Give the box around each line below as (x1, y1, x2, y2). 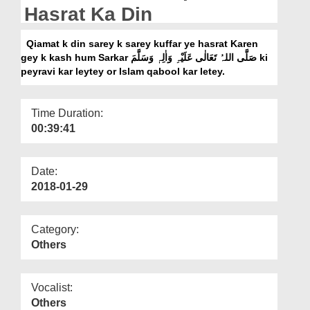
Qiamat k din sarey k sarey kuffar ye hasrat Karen (21, 37, 258, 49)
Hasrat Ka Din (24, 3, 152, 25)
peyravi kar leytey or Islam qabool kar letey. (21, 65, 225, 77)
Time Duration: (31, 107, 103, 119)
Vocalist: (31, 281, 73, 293)
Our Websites (17, 28, 69, 37)
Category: (31, 223, 79, 235)
